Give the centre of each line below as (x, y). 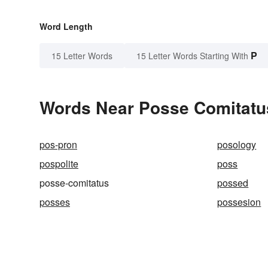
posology (237, 145)
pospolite (59, 164)
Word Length (66, 27)
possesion (239, 202)
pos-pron (58, 145)
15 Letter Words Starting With (192, 56)
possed (233, 183)
